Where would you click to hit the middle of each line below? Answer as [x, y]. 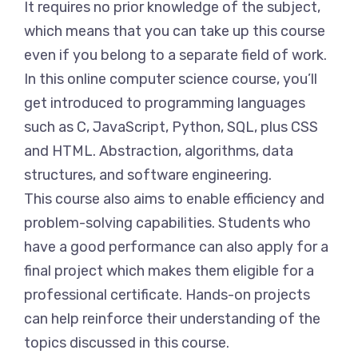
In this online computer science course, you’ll [171, 79]
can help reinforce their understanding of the [172, 319]
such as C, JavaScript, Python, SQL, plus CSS [171, 127]
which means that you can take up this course [175, 31]
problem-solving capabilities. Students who [167, 223]
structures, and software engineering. [148, 175]
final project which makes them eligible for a [169, 271]
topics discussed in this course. [127, 343]
